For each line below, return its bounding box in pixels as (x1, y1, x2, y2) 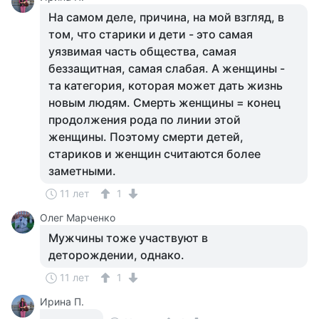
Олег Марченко (40, 211, 115, 224)
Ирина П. (40, 296, 84, 308)
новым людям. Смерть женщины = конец (48, 95, 281, 110)
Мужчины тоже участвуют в (48, 231, 208, 245)
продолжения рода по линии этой (48, 113, 241, 127)
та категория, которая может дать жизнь (48, 78, 283, 93)
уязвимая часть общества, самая (48, 44, 236, 58)
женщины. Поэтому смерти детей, (48, 130, 244, 144)
